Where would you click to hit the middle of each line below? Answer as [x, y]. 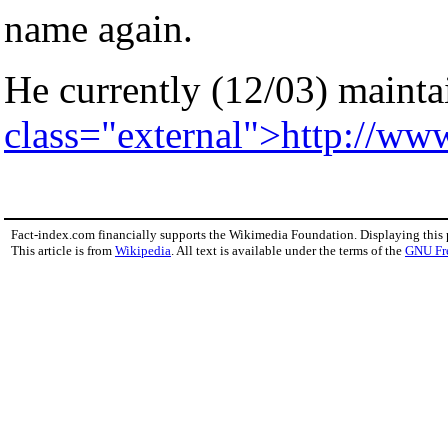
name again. [98, 28]
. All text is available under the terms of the [288, 250]
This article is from [63, 250]
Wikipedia [143, 250]
